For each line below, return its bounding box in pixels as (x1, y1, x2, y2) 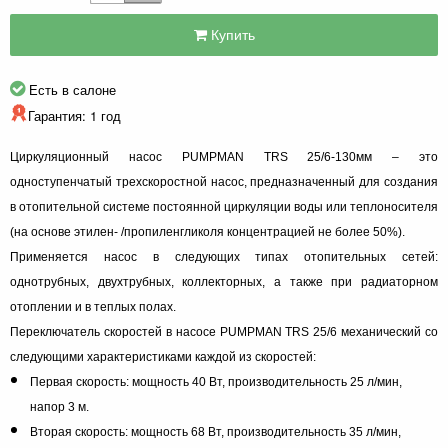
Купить (206, 23, 255, 45)
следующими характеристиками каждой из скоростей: (10, 349, 316, 364)
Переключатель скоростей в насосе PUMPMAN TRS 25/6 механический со (10, 324, 438, 339)
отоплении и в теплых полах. (10, 299, 176, 314)
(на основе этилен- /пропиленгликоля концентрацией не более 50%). (10, 224, 405, 239)
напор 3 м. (30, 399, 89, 414)
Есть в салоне (25, 79, 116, 99)
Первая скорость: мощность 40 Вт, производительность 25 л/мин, (30, 374, 402, 389)
